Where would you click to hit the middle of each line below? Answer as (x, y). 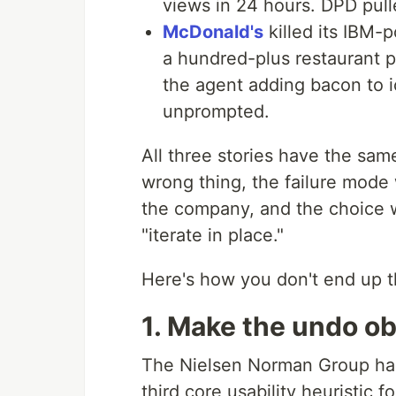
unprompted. (216, 111)
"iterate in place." (213, 235)
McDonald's (213, 32)
